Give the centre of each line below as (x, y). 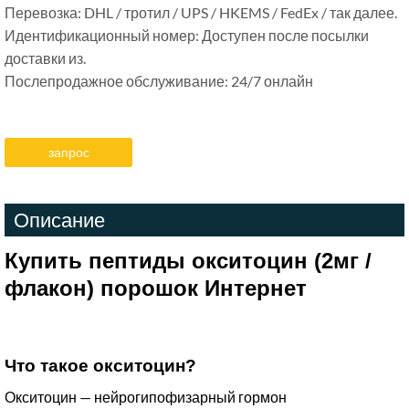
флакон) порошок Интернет (156, 288)
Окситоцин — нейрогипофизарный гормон (146, 397)
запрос (68, 152)
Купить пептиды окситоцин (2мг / (188, 261)
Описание (59, 220)
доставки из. (45, 58)
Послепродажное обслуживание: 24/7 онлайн (159, 81)
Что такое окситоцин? (100, 366)
